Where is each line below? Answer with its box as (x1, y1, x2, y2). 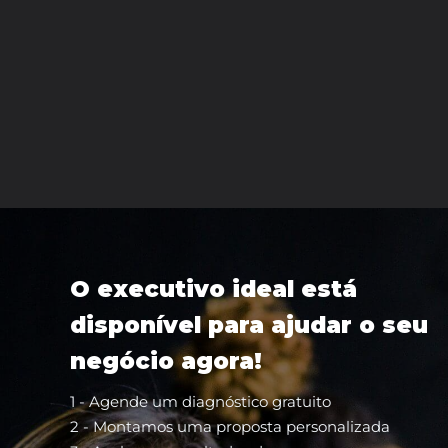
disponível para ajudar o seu (70, 311, 428, 340)
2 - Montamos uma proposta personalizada (70, 417, 390, 437)
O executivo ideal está (70, 275, 357, 304)
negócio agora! (70, 347, 262, 376)
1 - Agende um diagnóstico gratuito (70, 392, 331, 412)
